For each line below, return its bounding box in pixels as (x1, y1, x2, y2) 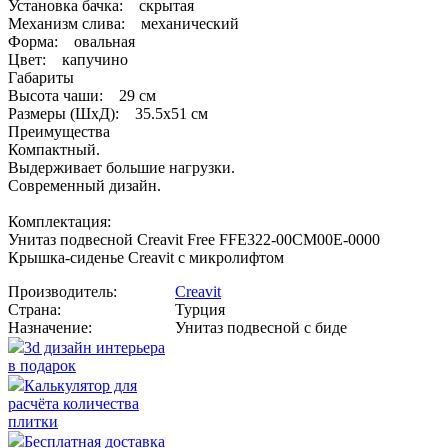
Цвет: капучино (8, 51, 128, 69)
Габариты (8, 69, 74, 87)
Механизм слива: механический (8, 15, 239, 33)
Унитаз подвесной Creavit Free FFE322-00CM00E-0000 (8, 231, 380, 249)
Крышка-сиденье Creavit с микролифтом (8, 249, 284, 267)
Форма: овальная (8, 33, 135, 51)
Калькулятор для (24, 377, 137, 395)
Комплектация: (8, 213, 111, 231)
